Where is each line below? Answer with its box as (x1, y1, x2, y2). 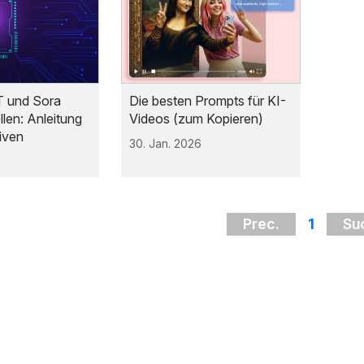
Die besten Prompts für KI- (129, 92, 287, 109)
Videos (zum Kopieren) (129, 110, 264, 127)
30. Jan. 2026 (129, 136, 202, 150)
